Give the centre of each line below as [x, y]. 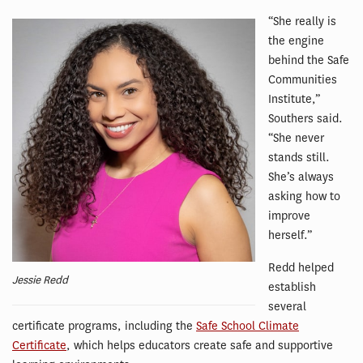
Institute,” [294, 99]
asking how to [304, 196]
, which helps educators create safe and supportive [200, 346]
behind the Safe [309, 60]
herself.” [290, 235]
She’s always [301, 177]
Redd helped [301, 268]
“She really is [302, 21]
